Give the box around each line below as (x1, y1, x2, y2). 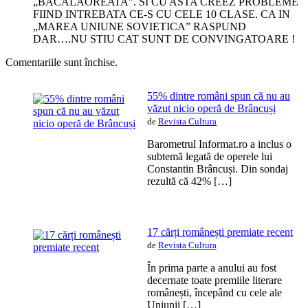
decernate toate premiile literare (147, 274, 282, 286)
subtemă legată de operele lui (147, 150, 272, 162)
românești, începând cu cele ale (147, 286, 282, 298)
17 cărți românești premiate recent (147, 225, 293, 238)
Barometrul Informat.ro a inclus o (147, 137, 291, 150)
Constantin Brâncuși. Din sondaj (147, 162, 288, 175)
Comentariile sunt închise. (5, 56, 118, 68)
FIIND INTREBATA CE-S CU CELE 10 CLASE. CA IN (33, 8, 290, 20)
